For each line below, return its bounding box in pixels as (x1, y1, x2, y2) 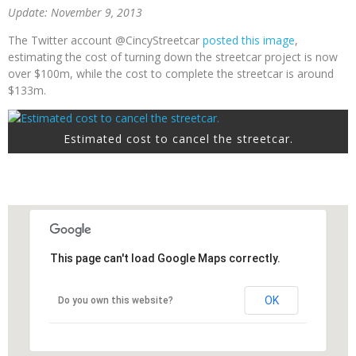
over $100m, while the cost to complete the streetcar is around (8, 65, 334, 81)
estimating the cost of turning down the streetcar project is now (8, 48, 338, 64)
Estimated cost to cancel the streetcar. (63, 130, 293, 146)
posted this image (203, 32, 295, 48)
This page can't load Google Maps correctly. (49, 251, 281, 265)
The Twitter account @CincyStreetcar (8, 32, 203, 48)
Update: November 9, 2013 (8, 4, 142, 20)
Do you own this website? (57, 294, 173, 306)
